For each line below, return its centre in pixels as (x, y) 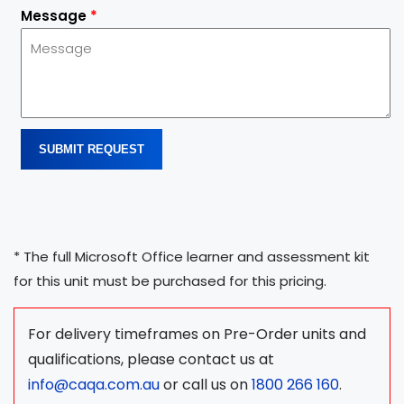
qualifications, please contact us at (151, 359)
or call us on (206, 384)
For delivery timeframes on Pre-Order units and (197, 334)
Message (55, 15)
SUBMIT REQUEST (92, 149)
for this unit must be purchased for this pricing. (170, 280)
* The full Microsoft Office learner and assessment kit (192, 256)
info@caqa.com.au (94, 384)
